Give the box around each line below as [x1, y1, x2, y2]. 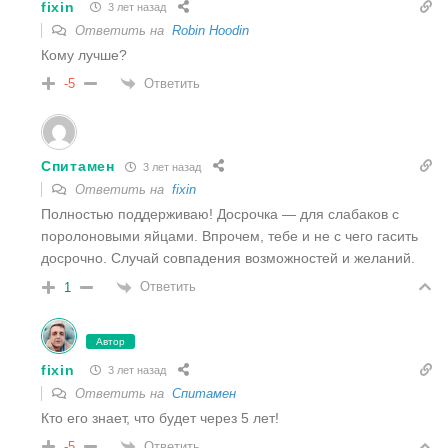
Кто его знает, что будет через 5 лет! [41, 409, 279, 426]
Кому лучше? [41, 46, 127, 63]
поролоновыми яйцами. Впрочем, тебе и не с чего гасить [41, 228, 418, 245]
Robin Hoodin [172, 22, 249, 38]
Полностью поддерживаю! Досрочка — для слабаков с [41, 206, 399, 223]
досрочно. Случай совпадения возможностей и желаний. [41, 250, 415, 267]
